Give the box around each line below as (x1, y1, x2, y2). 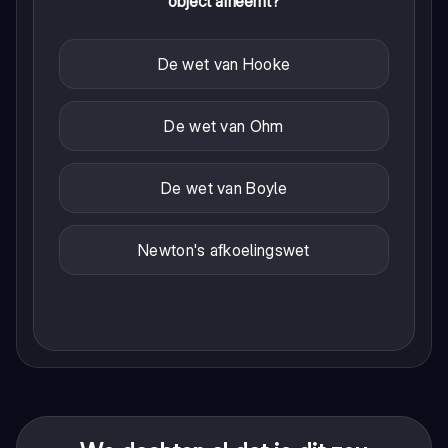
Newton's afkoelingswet (138, 240, 310, 261)
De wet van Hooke (157, 54, 291, 75)
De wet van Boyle (161, 178, 287, 199)
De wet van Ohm (164, 116, 284, 137)
